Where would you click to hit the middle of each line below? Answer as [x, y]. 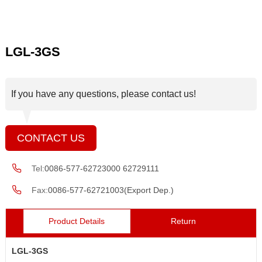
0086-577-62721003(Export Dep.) [111, 190]
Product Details [77, 221]
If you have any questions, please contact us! [103, 94]
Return [183, 221]
